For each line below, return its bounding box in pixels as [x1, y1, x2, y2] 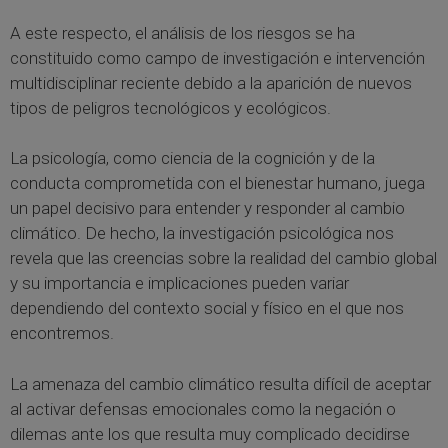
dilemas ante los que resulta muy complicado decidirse [10, 423, 410, 444]
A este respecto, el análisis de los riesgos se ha [10, 22, 355, 43]
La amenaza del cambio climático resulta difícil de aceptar [10, 373, 431, 394]
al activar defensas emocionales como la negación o [10, 398, 396, 419]
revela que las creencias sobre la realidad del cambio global [10, 248, 437, 269]
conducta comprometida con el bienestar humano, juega [10, 173, 425, 194]
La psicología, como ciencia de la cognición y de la [10, 148, 375, 169]
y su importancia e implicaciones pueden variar [10, 273, 349, 294]
